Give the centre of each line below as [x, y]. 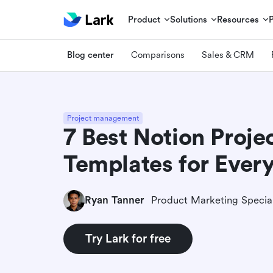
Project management [103, 118]
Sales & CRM [228, 55]
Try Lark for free [128, 239]
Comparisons [158, 55]
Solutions [189, 19]
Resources [238, 19]
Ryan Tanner [114, 200]
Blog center [90, 55]
